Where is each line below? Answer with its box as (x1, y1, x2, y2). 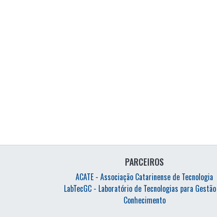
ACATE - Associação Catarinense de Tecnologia (76, 171, 213, 183)
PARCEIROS (125, 155, 164, 168)
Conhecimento (123, 194, 166, 206)
